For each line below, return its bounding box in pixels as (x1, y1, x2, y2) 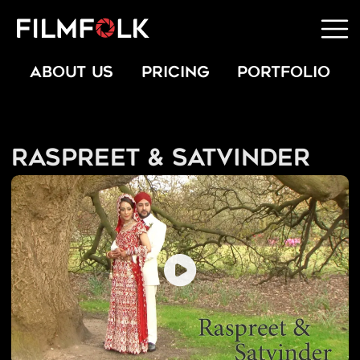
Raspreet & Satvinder (10, 149, 310, 172)
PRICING (141, 65, 210, 81)
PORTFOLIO (237, 65, 331, 81)
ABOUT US (29, 65, 113, 81)
